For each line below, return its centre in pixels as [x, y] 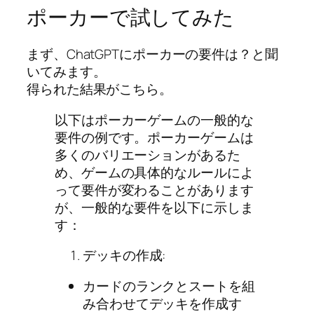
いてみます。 [67, 72]
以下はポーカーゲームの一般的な [154, 120]
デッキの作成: [124, 255]
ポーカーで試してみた [130, 18]
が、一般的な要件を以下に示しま [154, 207]
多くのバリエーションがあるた [148, 155]
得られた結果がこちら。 [100, 89]
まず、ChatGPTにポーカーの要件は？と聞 [152, 54]
